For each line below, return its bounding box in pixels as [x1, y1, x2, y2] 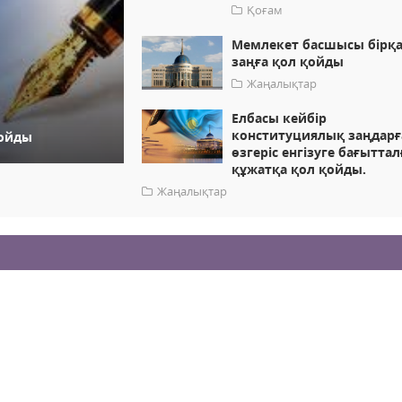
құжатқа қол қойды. [232, 161, 367, 179]
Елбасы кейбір [232, 109, 328, 127]
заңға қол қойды [232, 53, 345, 71]
